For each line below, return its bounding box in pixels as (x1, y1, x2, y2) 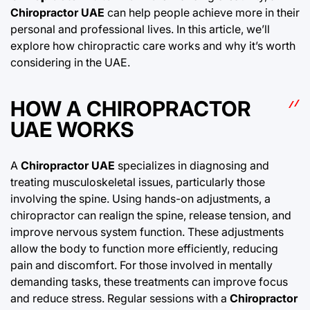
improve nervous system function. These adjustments (10, 224, 284, 239)
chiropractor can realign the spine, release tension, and (10, 208, 291, 222)
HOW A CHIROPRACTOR (10, 95, 251, 121)
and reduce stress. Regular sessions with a (10, 291, 230, 305)
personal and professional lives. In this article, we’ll (10, 22, 270, 36)
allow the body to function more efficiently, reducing (10, 241, 278, 255)
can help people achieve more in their (104, 6, 300, 19)
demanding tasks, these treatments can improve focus (10, 274, 288, 289)
